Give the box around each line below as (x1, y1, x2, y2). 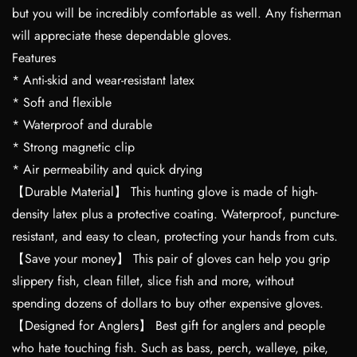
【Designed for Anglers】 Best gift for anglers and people (12, 316, 325, 335)
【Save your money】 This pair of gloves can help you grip (12, 249, 330, 268)
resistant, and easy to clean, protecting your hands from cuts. (12, 226, 342, 245)
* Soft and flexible (12, 92, 116, 112)
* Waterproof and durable (12, 115, 156, 134)
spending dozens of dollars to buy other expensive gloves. (12, 293, 328, 312)
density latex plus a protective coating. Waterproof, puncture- (12, 204, 339, 223)
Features (12, 48, 60, 67)
